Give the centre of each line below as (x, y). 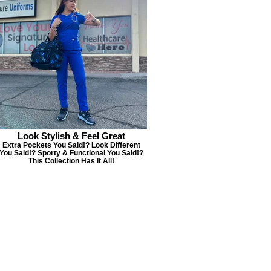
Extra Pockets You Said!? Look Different (71, 145)
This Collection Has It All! (71, 161)
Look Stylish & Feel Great (71, 136)
